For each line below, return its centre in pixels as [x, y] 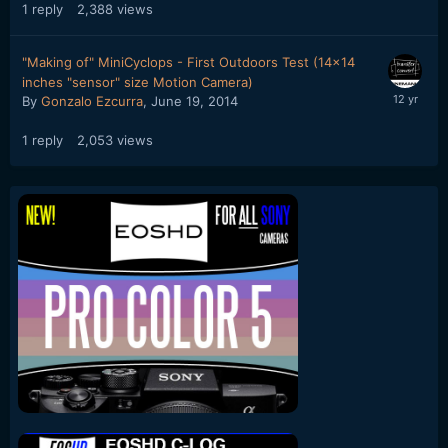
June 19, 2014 [194, 101]
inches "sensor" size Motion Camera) [137, 82]
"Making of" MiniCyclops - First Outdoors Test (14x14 [188, 62]
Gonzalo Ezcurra [92, 101]
